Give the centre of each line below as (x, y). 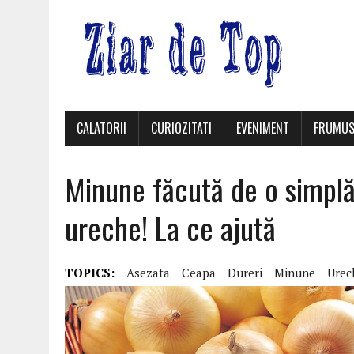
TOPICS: (90, 273)
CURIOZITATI (181, 128)
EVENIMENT (263, 128)
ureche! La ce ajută (170, 228)
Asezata (148, 273)
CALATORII (102, 128)
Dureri (245, 273)
